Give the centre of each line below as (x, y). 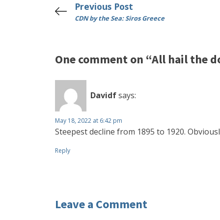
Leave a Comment (101, 204)
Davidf (103, 96)
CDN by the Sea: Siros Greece (120, 18)
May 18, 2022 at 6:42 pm (89, 120)
